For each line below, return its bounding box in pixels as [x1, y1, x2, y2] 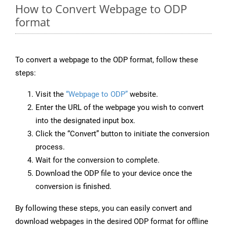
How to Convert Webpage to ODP [15, 1, 187, 17]
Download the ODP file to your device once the [35, 169, 192, 178]
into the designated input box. [35, 116, 135, 126]
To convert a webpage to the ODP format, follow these [15, 55, 198, 65]
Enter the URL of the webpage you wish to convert [35, 103, 204, 112]
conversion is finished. [35, 182, 111, 192]
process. [35, 142, 65, 152]
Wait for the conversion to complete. [35, 156, 160, 165]
